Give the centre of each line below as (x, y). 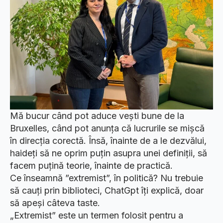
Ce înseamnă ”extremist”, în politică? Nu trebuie (107, 178)
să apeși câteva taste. (55, 203)
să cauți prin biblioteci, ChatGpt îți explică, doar (107, 190)
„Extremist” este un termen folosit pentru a (97, 215)
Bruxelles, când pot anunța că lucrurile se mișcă (107, 128)
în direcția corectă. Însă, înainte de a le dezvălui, (108, 141)
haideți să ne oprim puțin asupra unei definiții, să (109, 153)
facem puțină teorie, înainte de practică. (91, 166)
